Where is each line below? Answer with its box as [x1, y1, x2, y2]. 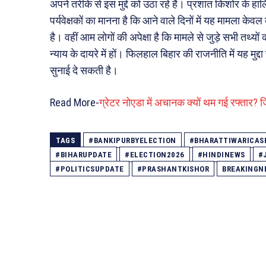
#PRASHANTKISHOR [137, 164, 209, 173]
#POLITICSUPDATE [55, 164, 124, 173]
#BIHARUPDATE [55, 150, 112, 159]
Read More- [50, 96, 99, 109]
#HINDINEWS [197, 150, 245, 159]
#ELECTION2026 [125, 150, 185, 159]
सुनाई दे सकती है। [50, 64, 118, 77]
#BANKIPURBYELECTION [88, 135, 176, 145]
